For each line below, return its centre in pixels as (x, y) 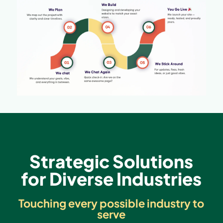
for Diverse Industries (111, 179)
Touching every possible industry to (111, 203)
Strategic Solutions (111, 162)
